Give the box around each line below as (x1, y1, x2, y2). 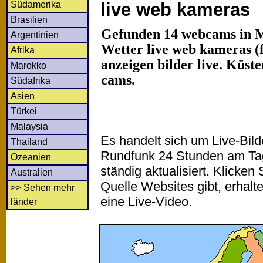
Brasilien (11, 14, 48, 25)
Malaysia (11, 121, 48, 131)
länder (11, 196, 37, 207)
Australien (11, 167, 53, 177)
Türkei (11, 106, 37, 116)
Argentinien (11, 29, 59, 40)
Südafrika (11, 75, 50, 86)
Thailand (11, 136, 48, 147)
